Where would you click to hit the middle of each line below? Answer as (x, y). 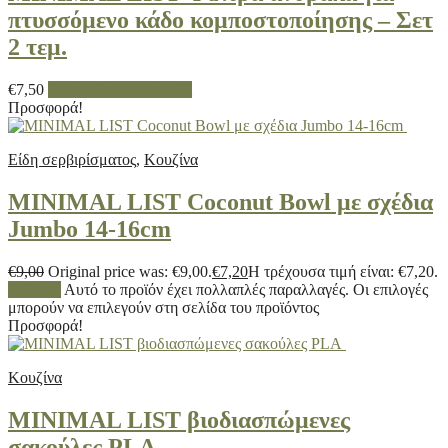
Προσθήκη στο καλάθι (120, 90)
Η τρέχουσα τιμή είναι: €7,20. (343, 272)
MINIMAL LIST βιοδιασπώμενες (179, 420)
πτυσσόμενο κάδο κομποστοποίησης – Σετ (220, 20)
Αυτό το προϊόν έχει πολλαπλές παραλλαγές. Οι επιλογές (246, 290)
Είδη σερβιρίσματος (72, 160)
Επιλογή (34, 290)
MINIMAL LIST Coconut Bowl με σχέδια (220, 202)
